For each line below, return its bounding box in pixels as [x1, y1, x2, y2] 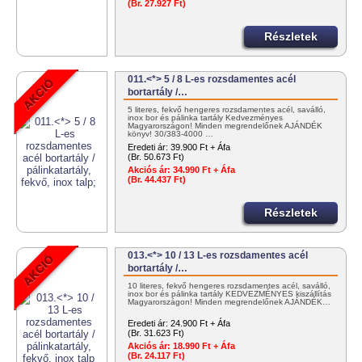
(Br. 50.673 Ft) [128, 152, 185, 162]
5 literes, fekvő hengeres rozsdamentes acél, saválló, [128, 105, 326, 115]
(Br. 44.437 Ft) [128, 175, 187, 185]
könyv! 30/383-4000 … [128, 129, 214, 139]
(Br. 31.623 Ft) [128, 328, 185, 339]
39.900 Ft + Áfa [170, 142, 231, 153]
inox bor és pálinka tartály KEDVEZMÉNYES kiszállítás [128, 289, 332, 299]
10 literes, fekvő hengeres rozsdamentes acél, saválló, [128, 281, 331, 291]
